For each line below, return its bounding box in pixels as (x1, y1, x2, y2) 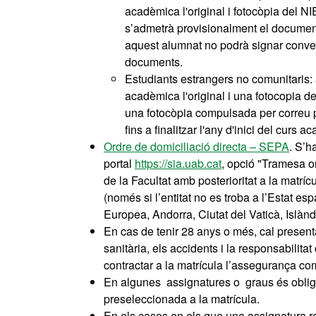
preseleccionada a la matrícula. (104, 291, 260, 307)
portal (104, 155, 135, 171)
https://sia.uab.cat (135, 155, 221, 171)
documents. (125, 54, 186, 70)
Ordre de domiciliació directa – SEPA (104, 138, 289, 154)
